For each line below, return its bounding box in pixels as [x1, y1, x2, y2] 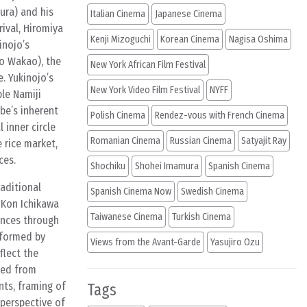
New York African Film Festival [90, 59, 206, 71]
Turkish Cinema [172, 211, 231, 223]
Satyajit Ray [241, 135, 286, 147]
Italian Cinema [90, 8, 145, 20]
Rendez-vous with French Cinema [155, 110, 284, 121]
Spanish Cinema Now [90, 186, 171, 197]
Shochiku [90, 160, 125, 172]
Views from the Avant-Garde [90, 236, 201, 248]
